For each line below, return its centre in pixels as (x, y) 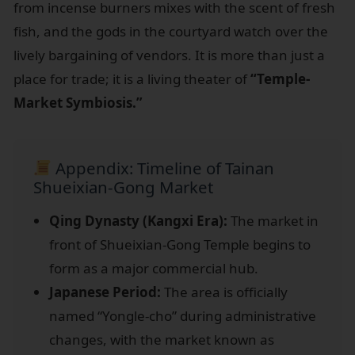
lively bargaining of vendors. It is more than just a (169, 55)
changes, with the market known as (162, 339)
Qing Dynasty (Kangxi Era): (138, 220)
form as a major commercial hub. (154, 268)
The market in (273, 220)
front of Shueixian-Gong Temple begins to (180, 244)
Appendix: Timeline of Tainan (163, 168)
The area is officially (224, 292)
